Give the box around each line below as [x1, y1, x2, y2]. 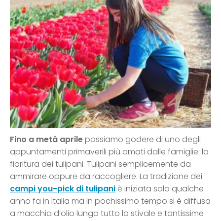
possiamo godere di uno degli [83, 134, 201, 146]
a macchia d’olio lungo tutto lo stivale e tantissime [10, 208, 204, 220]
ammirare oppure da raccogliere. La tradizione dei [10, 171, 202, 183]
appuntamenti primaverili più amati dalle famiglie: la [10, 146, 209, 158]
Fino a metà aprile [10, 134, 83, 146]
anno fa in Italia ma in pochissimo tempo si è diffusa [10, 195, 211, 207]
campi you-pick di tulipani [10, 183, 115, 195]
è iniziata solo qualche [115, 183, 204, 195]
